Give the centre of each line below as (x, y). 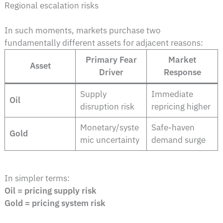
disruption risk (107, 107)
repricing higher (181, 107)
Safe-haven (173, 128)
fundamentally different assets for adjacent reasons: (104, 43)
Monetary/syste (109, 128)
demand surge (178, 140)
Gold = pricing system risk (55, 203)
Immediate (172, 94)
